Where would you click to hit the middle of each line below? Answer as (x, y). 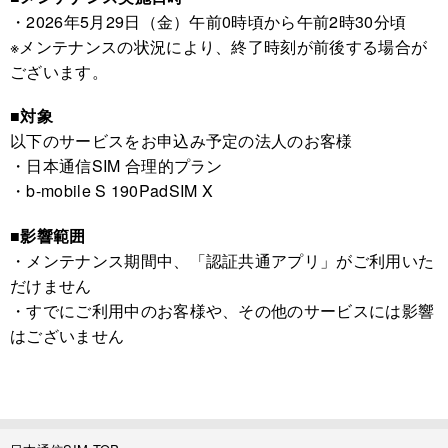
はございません (67, 335)
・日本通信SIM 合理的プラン (116, 166)
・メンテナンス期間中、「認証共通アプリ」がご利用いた (222, 260)
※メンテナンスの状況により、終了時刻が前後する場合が (219, 47)
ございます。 (59, 72)
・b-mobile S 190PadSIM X (112, 191)
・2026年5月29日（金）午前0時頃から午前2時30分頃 (208, 22)
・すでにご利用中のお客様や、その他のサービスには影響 (222, 310)
